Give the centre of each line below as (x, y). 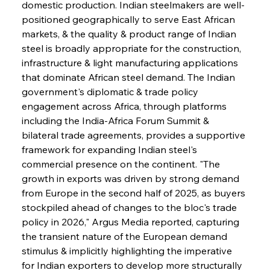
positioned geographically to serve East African (129, 19)
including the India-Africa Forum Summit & (116, 120)
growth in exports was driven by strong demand (131, 178)
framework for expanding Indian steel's (110, 149)
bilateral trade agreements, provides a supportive (134, 135)
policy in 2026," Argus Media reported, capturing (131, 221)
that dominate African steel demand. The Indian (129, 77)
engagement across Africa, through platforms (125, 106)
